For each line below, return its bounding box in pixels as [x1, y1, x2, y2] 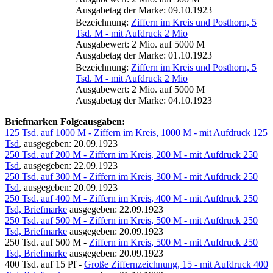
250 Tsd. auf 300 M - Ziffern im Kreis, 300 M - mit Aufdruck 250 [5, 171, 258, 182]
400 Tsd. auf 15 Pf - [5, 258, 84, 269]
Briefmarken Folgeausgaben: [5, 116, 125, 127]
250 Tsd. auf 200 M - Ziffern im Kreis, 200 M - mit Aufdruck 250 [5, 149, 258, 160]
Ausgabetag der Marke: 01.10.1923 [76, 49, 212, 60]
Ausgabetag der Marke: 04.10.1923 [76, 94, 212, 105]
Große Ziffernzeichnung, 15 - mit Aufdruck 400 [84, 258, 268, 269]
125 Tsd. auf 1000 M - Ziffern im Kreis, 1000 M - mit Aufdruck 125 [5, 127, 268, 138]
